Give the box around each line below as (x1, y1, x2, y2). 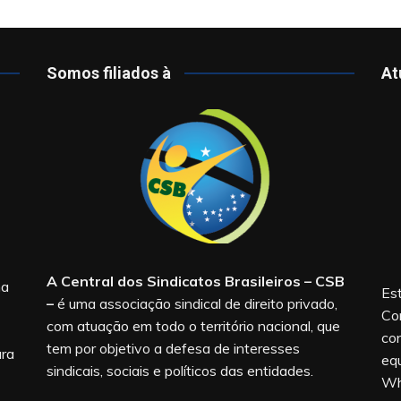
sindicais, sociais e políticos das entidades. (47, 361, 314, 380)
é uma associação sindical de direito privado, (54, 294, 338, 312)
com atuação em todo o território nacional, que (47, 316, 341, 335)
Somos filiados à (47, 63, 172, 82)
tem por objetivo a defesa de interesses (47, 338, 301, 357)
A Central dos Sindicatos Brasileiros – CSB (47, 271, 346, 290)
